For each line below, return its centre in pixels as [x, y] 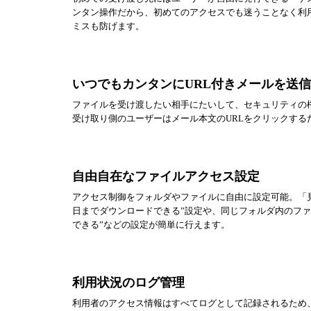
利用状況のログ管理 [128, 283]
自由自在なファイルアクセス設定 [166, 176]
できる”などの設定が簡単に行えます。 [151, 225]
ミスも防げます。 [108, 26]
